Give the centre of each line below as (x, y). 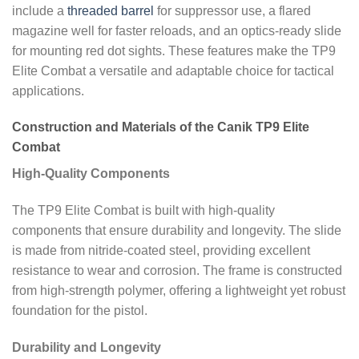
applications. (48, 91)
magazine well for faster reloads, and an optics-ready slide (177, 30)
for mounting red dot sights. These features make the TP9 (174, 50)
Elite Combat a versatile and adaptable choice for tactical (173, 71)
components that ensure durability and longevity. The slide (177, 231)
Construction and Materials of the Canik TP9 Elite (161, 127)
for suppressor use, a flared (232, 10)
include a (40, 10)
